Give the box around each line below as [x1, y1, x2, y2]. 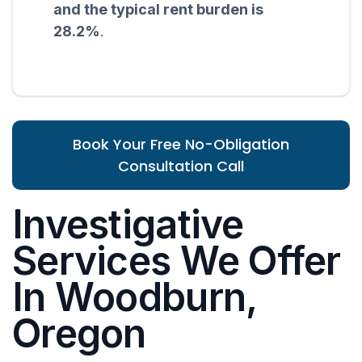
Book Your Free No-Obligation [73, 134, 289, 155]
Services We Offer [12, 237, 341, 285]
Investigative [12, 200, 244, 249]
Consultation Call [118, 156, 244, 177]
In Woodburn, [12, 273, 257, 322]
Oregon [12, 309, 146, 358]
